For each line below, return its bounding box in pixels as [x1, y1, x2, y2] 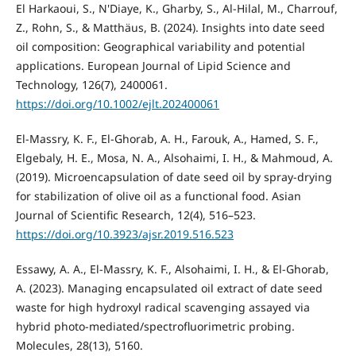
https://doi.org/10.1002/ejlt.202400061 [15, 96, 219, 112]
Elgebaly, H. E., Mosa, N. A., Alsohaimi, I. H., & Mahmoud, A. [15, 150, 333, 166]
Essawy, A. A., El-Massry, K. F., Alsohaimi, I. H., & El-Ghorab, [15, 261, 329, 277]
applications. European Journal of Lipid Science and [15, 58, 291, 74]
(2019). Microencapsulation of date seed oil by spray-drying [15, 169, 332, 185]
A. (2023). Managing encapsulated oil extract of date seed [15, 281, 323, 296]
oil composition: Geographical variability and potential [15, 39, 305, 55]
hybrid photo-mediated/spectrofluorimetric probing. [15, 319, 295, 335]
